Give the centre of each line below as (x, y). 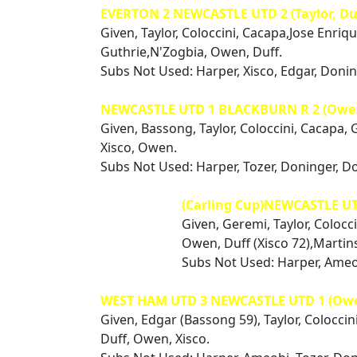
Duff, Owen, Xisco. (155, 339)
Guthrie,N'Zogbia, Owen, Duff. (191, 52)
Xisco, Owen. (139, 147)
